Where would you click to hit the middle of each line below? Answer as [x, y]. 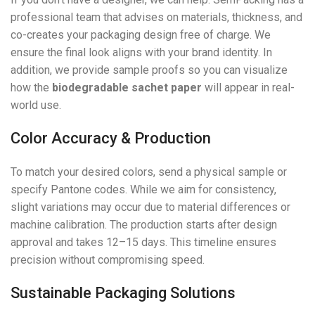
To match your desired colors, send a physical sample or [149, 172]
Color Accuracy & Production [111, 139]
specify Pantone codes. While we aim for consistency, [143, 190]
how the [31, 88]
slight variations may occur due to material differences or [150, 207]
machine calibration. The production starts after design [144, 225]
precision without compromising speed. [108, 260]
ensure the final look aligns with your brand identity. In [141, 53]
